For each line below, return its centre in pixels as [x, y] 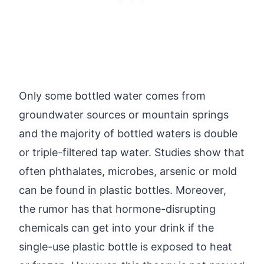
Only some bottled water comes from [112, 95]
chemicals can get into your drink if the [116, 227]
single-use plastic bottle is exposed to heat [126, 246]
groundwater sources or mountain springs [124, 114]
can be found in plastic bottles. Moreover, [123, 190]
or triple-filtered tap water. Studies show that [132, 152]
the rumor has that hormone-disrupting [117, 209]
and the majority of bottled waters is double [128, 133]
